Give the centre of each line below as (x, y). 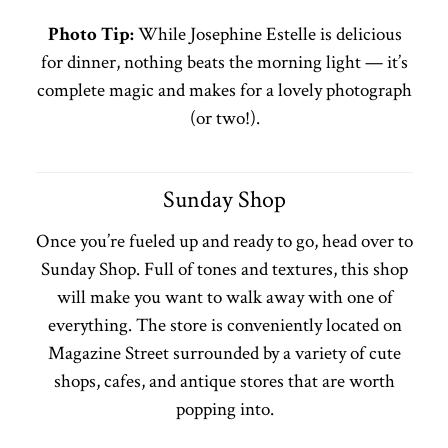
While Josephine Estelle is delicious (267, 34)
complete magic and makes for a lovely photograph (224, 90)
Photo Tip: (90, 34)
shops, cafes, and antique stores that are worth (224, 381)
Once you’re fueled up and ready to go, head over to (224, 241)
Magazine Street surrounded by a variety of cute (224, 353)
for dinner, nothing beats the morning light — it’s (224, 62)
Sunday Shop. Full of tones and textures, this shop (224, 269)
